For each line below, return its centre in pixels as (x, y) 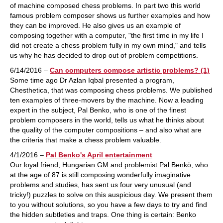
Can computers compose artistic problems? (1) (130, 70)
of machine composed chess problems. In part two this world (105, 5)
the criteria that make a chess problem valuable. (86, 140)
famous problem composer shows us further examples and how (110, 15)
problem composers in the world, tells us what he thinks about (107, 120)
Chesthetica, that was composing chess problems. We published (111, 90)
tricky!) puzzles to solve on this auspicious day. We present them (111, 195)
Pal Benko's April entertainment (99, 155)
